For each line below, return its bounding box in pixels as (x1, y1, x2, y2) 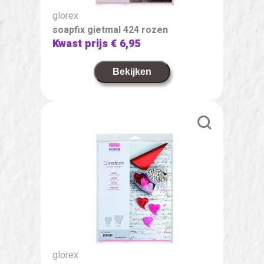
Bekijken (113, 66, 151, 77)
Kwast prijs (52, 35, 111, 52)
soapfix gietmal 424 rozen (52, 22, 168, 37)
